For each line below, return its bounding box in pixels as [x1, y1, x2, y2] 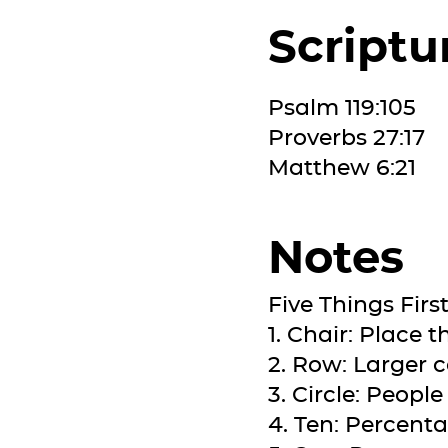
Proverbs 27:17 [268, 124, 425, 151]
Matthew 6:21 [268, 154, 416, 181]
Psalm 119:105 [268, 94, 416, 121]
